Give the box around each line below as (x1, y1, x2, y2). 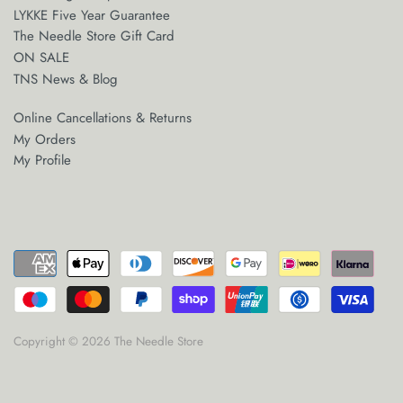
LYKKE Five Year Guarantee (13, 4, 170, 25)
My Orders (13, 129, 76, 149)
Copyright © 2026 (13, 333, 114, 351)
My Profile (13, 150, 71, 171)
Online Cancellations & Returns (13, 108, 192, 129)
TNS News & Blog (13, 68, 118, 89)
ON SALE (13, 47, 69, 67)
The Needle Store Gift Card (13, 26, 175, 47)
